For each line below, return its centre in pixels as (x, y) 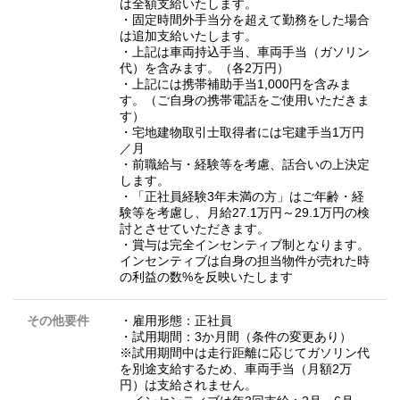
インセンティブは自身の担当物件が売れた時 (245, 261)
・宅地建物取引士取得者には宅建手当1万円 (242, 133)
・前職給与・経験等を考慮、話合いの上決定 (245, 165)
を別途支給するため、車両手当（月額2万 (236, 369)
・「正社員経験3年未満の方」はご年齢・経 (242, 197)
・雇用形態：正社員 (176, 321)
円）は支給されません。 (188, 385)
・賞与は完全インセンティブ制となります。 (245, 245)
